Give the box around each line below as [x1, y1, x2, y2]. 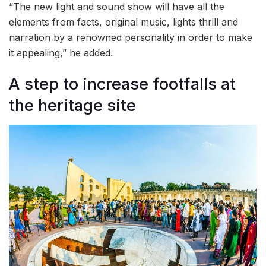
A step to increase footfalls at [9, 74, 236, 94]
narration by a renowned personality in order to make [9, 31, 252, 43]
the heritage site [9, 96, 136, 116]
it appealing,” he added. [9, 46, 113, 59]
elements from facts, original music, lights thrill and [9, 15, 238, 28]
